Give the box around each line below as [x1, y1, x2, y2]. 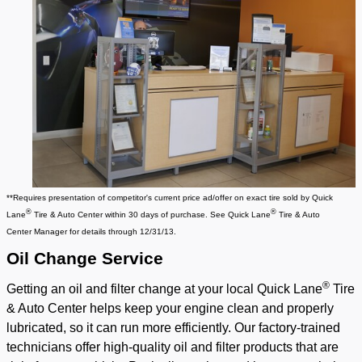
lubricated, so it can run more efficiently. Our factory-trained [6, 321, 340, 335]
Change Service [29, 249, 163, 269]
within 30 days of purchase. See [105, 210, 228, 220]
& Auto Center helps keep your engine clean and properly [6, 301, 334, 316]
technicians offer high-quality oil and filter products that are [6, 340, 339, 355]
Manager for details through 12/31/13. [34, 227, 176, 237]
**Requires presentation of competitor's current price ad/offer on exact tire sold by [6, 193, 312, 203]
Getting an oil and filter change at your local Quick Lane [6, 282, 322, 297]
